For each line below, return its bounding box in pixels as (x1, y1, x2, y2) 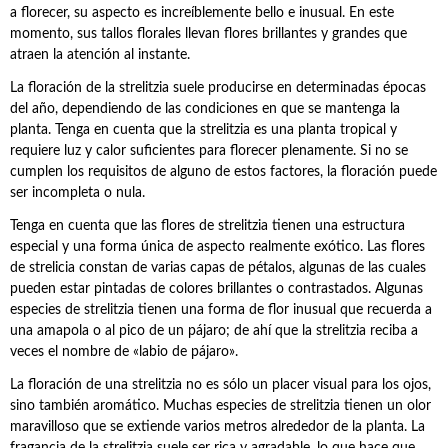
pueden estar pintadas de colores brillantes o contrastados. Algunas (10, 282, 423, 296)
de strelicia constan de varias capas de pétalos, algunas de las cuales (10, 261, 426, 275)
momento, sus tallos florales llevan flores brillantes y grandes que (10, 27, 407, 41)
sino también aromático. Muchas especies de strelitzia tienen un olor (10, 399, 431, 413)
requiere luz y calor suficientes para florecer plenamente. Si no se (10, 144, 408, 158)
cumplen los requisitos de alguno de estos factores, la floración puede (10, 165, 437, 179)
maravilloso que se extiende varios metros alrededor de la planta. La (10, 420, 425, 434)
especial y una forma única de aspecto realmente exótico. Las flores (10, 240, 425, 254)
